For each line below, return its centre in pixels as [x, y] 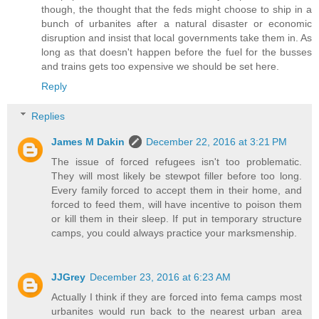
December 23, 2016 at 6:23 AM [161, 277]
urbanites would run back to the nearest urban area [177, 311]
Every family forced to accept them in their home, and [177, 190]
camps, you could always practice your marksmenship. [174, 232]
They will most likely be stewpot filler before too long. [177, 176]
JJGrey [69, 277]
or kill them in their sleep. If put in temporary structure [177, 218]
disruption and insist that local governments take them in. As [177, 38]
